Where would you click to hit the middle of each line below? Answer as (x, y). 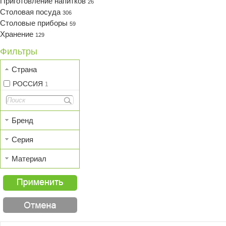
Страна (24, 69)
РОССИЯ (29, 84)
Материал (29, 159)
